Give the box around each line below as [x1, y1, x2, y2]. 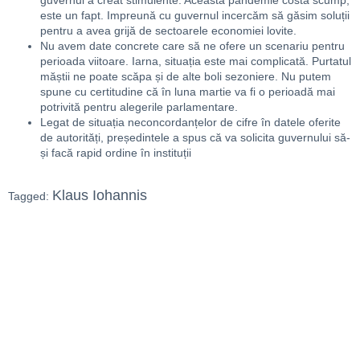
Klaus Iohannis [52, 186, 147, 203]
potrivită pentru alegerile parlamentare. [40, 100, 238, 114]
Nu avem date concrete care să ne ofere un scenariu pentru [40, 39, 345, 53]
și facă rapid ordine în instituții [40, 146, 191, 160]
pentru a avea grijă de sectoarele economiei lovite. [40, 24, 297, 38]
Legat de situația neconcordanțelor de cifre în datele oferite [40, 116, 341, 129]
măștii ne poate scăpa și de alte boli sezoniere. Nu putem [40, 70, 331, 84]
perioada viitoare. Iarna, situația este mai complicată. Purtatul [40, 55, 351, 68]
